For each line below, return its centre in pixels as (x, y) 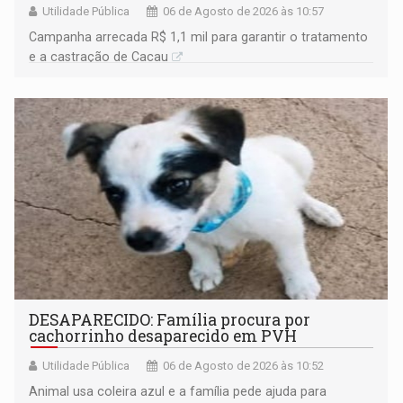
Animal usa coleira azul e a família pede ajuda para (178, 391)
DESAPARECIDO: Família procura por (170, 319)
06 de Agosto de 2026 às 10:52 (244, 365)
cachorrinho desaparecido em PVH (163, 336)
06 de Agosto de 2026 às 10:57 (244, 11)
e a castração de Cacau (99, 56)
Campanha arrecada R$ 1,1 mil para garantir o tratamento (199, 36)
